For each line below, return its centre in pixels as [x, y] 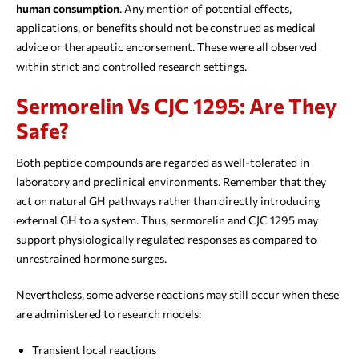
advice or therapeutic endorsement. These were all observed [166, 47]
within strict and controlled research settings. [131, 67]
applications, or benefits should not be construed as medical [166, 28]
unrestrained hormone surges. [91, 259]
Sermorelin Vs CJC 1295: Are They [176, 106]
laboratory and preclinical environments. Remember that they [171, 182]
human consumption [68, 9]
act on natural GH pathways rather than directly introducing [168, 201]
